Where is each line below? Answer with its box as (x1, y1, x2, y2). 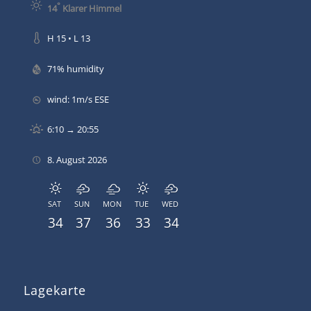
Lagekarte (23, 281, 86, 299)
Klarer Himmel (60, 1, 121, 15)
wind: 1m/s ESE (47, 92, 109, 106)
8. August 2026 (47, 153, 107, 167)
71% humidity (47, 62, 104, 75)
